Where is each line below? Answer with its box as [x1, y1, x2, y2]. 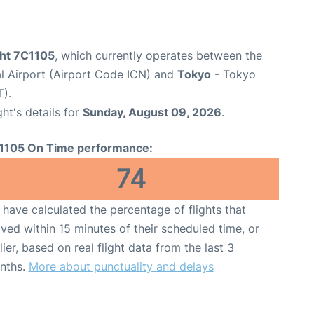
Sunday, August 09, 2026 [83, 104, 221, 119]
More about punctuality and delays [28, 259, 214, 273]
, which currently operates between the [55, 48, 262, 62]
